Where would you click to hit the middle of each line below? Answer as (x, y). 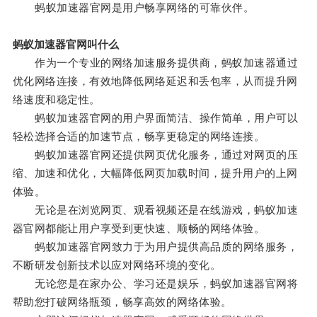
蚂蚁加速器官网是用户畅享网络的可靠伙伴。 (133, 8)
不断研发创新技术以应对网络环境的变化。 (117, 265)
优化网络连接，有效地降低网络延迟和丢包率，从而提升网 (155, 81)
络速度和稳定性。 (56, 100)
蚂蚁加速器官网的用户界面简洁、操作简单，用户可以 (155, 118)
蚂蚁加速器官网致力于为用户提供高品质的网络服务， (155, 247)
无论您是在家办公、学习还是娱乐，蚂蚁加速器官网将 (155, 284)
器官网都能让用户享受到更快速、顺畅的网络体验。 (139, 229)
